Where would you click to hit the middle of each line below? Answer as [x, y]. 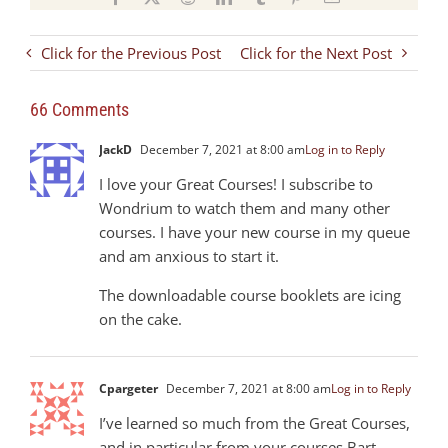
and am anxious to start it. [189, 255]
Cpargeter [128, 388]
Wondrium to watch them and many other [244, 207]
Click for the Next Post [316, 52]
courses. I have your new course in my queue [254, 231]
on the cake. [140, 318]
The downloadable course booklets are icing [250, 294]
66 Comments [79, 109]
